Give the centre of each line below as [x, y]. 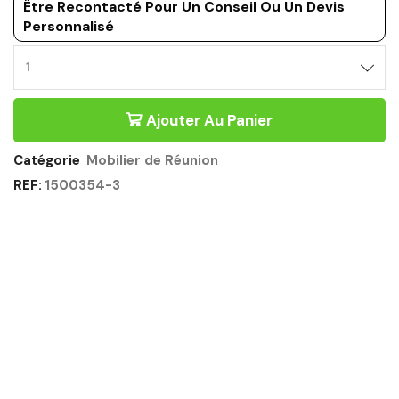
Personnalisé [69, 27]
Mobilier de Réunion [152, 161]
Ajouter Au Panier [209, 121]
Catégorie [49, 161]
